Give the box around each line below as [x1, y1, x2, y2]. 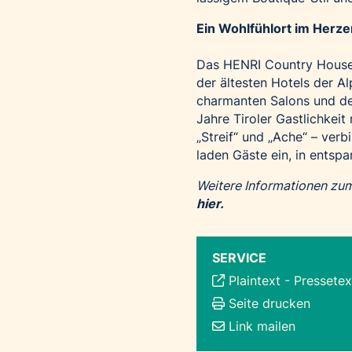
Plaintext [229, 273, 280, 289]
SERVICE [212, 250, 266, 266]
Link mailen [229, 318, 295, 335]
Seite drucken [229, 295, 310, 312]
